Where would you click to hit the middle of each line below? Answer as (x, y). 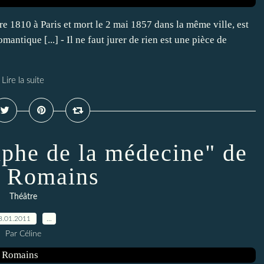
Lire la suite (23, 80)
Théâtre (23, 197)
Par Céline (23, 234)
